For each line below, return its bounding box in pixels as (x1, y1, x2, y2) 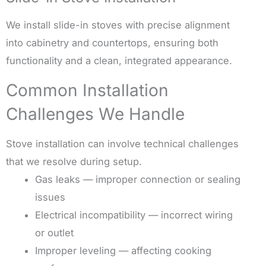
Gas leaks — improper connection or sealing (35, 173, 241, 186)
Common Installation (6, 80, 169, 101)
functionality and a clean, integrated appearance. (6, 55, 232, 67)
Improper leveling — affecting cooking (35, 245, 212, 257)
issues (35, 191, 66, 204)
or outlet (35, 227, 74, 239)
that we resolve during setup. (6, 156, 142, 168)
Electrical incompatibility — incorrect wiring (35, 209, 233, 221)
